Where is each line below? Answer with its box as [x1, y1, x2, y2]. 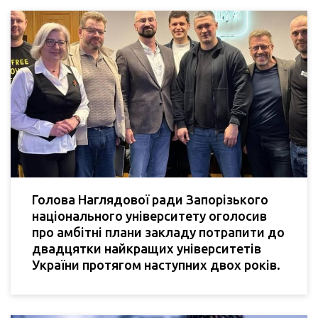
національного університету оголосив [32, 208, 267, 223]
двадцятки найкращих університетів [32, 241, 261, 256]
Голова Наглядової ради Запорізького [32, 192, 268, 207]
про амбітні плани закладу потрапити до [32, 224, 285, 239]
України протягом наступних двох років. [32, 257, 280, 272]
